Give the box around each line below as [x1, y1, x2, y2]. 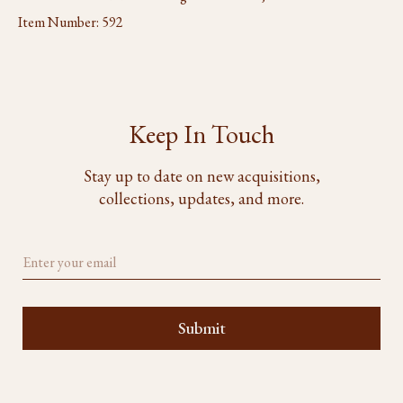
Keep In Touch [129, 118, 274, 150]
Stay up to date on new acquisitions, [83, 166, 320, 186]
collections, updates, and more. [99, 188, 304, 209]
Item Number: [18, 13, 102, 31]
